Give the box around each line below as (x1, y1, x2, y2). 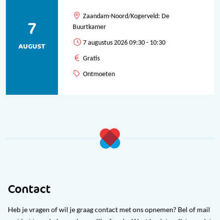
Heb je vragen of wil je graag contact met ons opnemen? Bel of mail (8, 205, 210, 214)
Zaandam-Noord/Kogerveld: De (83, 13, 169, 20)
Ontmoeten (83, 71, 115, 78)
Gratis (83, 55, 100, 62)
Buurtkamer (73, 24, 106, 31)
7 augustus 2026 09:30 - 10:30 (83, 39, 165, 47)
